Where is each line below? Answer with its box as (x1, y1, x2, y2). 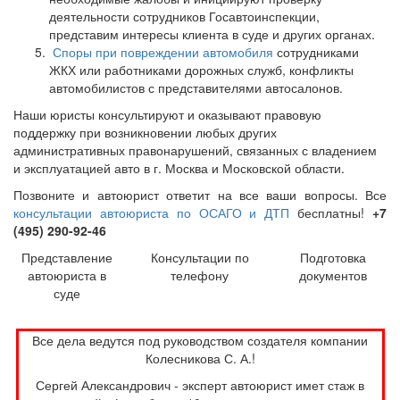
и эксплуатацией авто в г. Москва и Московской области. (13, 158, 348, 177)
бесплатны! (289, 203, 373, 221)
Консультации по (150, 247, 249, 266)
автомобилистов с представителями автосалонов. (49, 78, 346, 96)
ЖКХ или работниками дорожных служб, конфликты (49, 60, 354, 79)
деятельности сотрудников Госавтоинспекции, (49, 6, 320, 25)
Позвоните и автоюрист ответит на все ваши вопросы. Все (13, 185, 387, 204)
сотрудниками (273, 42, 359, 61)
